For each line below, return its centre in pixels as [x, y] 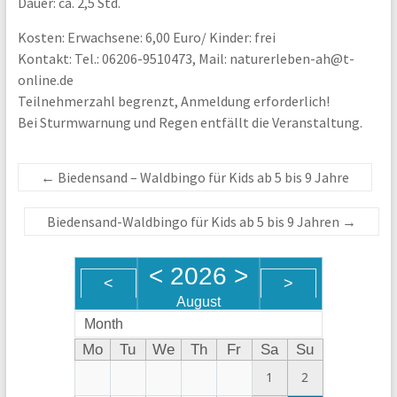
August [198, 301]
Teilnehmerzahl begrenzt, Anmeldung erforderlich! [173, 101]
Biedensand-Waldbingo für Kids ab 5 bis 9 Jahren [195, 221]
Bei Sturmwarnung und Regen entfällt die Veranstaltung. [190, 122]
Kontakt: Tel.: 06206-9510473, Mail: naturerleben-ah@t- [186, 58]
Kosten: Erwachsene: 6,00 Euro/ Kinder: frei [146, 37]
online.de [45, 79]
